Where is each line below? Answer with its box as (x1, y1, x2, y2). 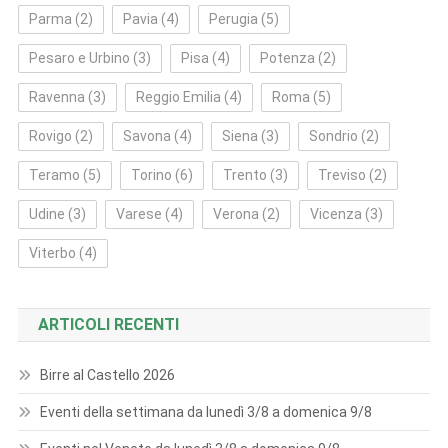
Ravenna (28, 89, 85, 105)
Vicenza (309, 206, 362, 222)
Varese (115, 206, 162, 222)
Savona (122, 128, 171, 144)
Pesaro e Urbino (28, 50, 130, 66)
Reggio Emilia (135, 89, 221, 105)
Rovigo (28, 128, 72, 144)
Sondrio (308, 128, 358, 144)
